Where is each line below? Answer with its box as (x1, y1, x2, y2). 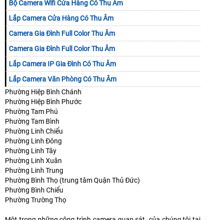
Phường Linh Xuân (5, 157, 62, 165)
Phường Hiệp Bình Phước (5, 98, 82, 106)
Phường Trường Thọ (5, 196, 66, 204)
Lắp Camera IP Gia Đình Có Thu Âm (9, 60, 116, 68)
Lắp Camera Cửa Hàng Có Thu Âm (9, 14, 113, 23)
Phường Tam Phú (5, 108, 58, 116)
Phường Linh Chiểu (5, 127, 63, 136)
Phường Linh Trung (5, 166, 63, 175)
